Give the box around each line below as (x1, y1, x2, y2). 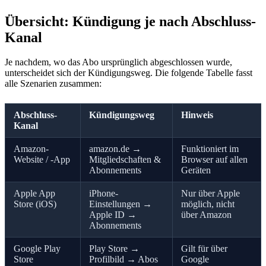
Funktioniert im (181, 144, 239, 154)
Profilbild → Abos (89, 254, 158, 265)
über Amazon (181, 210, 232, 220)
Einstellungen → (89, 199, 152, 210)
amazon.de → (89, 144, 141, 154)
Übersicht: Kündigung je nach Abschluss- (5, 13, 256, 29)
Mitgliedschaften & (89, 154, 161, 165)
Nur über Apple (181, 188, 240, 199)
